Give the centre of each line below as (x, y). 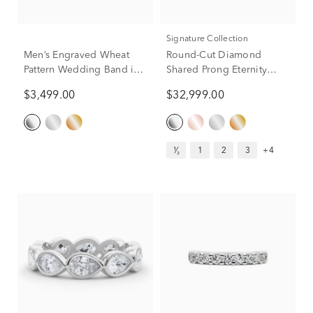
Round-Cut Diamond (214, 55)
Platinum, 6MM (58, 84)
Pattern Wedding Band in (82, 70)
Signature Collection (210, 39)
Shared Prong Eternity (217, 70)
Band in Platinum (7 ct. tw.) (227, 84)
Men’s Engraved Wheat (77, 55)
